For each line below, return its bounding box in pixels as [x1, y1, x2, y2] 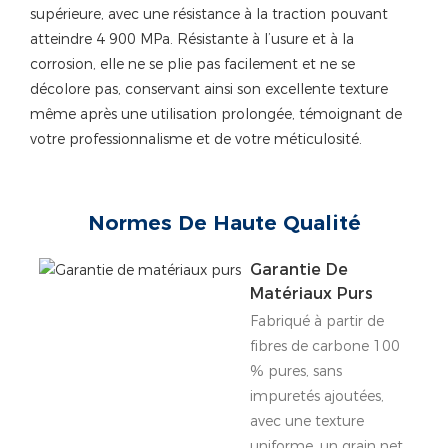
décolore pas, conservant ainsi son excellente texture [30, 79, 388, 98]
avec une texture [249, 411, 364, 430]
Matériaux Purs [249, 284, 373, 304]
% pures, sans [249, 361, 342, 380]
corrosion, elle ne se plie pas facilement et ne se [30, 54, 355, 73]
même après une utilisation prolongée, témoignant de [30, 104, 402, 123]
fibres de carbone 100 [249, 336, 400, 355]
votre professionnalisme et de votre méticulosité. [30, 129, 362, 148]
